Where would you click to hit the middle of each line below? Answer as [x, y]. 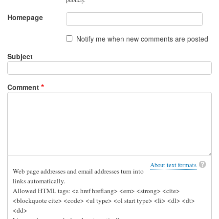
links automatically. [39, 181]
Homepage [25, 17]
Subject [20, 56]
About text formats [174, 165]
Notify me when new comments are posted [142, 38]
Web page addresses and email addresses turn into [78, 171]
